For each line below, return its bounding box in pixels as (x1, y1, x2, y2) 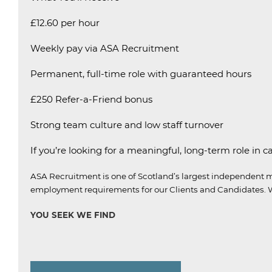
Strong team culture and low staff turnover (30, 119, 223, 131)
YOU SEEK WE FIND (30, 210, 115, 220)
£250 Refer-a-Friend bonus (30, 93, 152, 105)
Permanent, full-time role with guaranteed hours (30, 68, 251, 80)
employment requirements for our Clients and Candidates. (30, 185, 266, 194)
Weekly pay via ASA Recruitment (30, 42, 179, 54)
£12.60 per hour (30, 17, 100, 29)
